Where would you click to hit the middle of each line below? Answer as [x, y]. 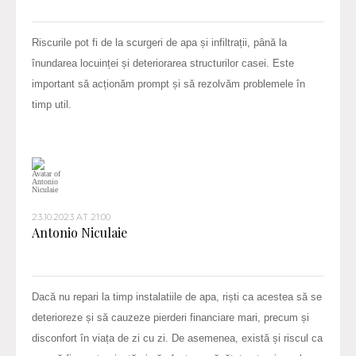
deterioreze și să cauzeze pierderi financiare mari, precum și [170, 317]
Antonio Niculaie [79, 232]
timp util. [52, 104]
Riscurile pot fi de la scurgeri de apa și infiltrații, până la [159, 42]
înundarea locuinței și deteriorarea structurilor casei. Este [163, 63]
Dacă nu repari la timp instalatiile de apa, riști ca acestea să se [177, 296]
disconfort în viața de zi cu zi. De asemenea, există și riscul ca [177, 338]
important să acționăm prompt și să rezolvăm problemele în [168, 83]
